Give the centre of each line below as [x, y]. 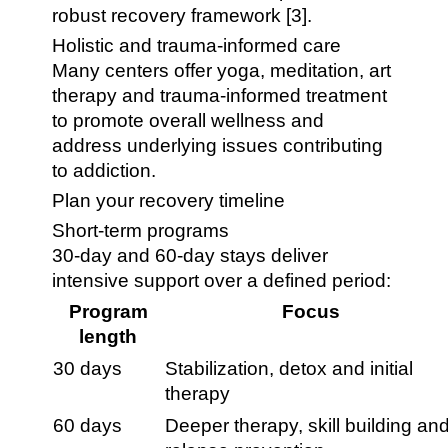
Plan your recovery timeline [169, 200]
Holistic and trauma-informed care [197, 45]
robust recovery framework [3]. [182, 15]
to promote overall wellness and [188, 120]
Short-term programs [141, 230]
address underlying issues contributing [218, 145]
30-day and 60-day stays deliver [190, 255]
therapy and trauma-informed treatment [220, 95]
